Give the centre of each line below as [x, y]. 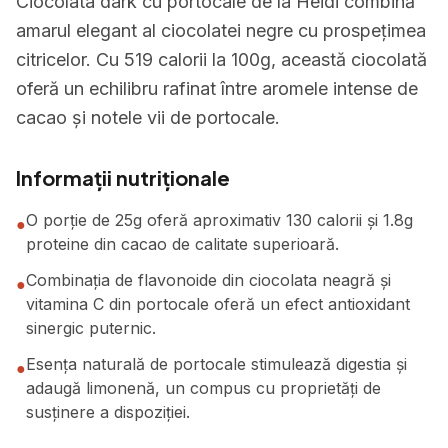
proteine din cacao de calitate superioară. [182, 244]
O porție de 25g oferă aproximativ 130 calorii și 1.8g [219, 220]
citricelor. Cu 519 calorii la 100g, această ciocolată [221, 59]
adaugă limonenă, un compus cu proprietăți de [203, 388]
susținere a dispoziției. [108, 412]
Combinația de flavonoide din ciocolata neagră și [208, 280]
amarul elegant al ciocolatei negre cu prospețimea [221, 30]
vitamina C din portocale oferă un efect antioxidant [218, 304]
